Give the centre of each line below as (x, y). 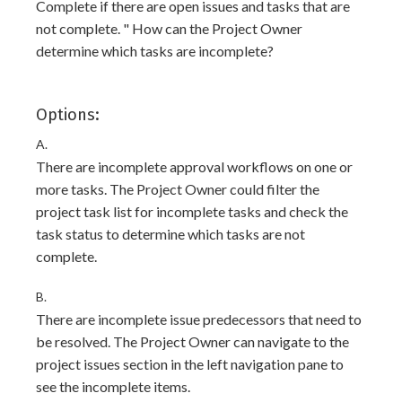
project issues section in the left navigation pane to (190, 364)
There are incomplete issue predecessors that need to (199, 319)
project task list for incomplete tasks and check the (192, 211)
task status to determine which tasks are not (170, 234)
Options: (68, 115)
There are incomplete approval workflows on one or (194, 166)
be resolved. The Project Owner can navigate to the (192, 341)
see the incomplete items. (113, 386)
